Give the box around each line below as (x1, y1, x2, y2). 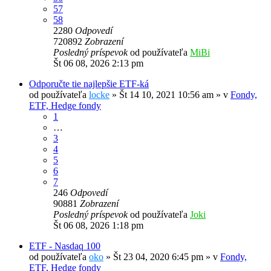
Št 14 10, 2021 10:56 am (119, 90, 214, 100)
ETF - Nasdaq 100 (29, 241, 100, 252)
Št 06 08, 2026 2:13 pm (53, 58, 143, 69)
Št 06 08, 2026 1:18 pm (53, 220, 143, 231)
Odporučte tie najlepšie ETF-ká (29, 79, 149, 90)
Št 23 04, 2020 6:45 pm (113, 252, 203, 263)
